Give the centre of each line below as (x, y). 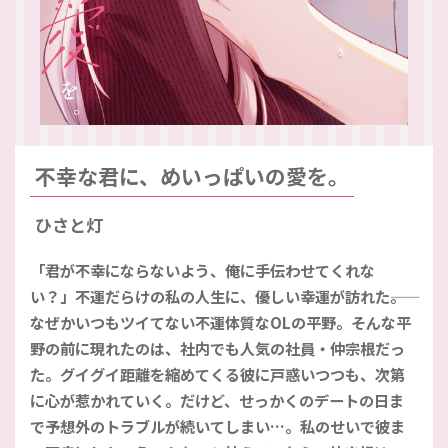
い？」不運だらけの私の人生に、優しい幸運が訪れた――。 (217, 295)
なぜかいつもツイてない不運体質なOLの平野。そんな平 (220, 321)
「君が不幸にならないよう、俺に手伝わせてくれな (202, 269)
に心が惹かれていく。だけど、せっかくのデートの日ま (217, 399)
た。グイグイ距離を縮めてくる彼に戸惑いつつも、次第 (217, 373)
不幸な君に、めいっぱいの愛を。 (192, 175)
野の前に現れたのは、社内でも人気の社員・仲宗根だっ (217, 347)
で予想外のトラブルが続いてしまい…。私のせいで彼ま (217, 425)
